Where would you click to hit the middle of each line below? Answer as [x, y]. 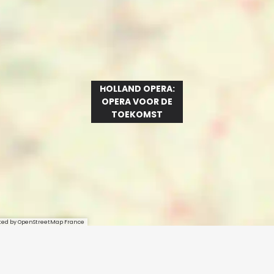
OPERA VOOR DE [137, 102]
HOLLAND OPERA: [137, 89]
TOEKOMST [137, 114]
